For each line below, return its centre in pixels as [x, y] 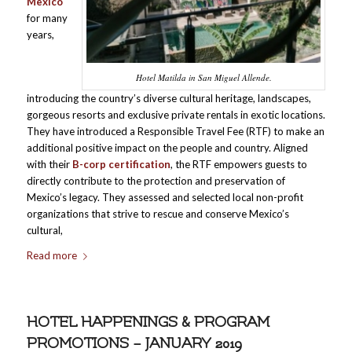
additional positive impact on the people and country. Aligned [167, 147]
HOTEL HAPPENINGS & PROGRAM [148, 322]
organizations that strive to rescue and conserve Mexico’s [158, 213]
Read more [51, 255]
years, [40, 35]
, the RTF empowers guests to [238, 164]
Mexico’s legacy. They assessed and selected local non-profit [165, 197]
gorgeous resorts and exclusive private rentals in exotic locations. [176, 114]
